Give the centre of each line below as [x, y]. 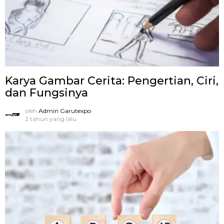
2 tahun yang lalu [51, 118]
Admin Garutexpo [65, 110]
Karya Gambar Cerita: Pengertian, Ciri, [112, 80]
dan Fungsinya [46, 92]
